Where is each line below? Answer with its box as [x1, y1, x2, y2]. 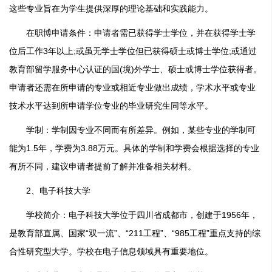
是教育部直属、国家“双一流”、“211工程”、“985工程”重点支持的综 [9, 229, 260, 237]
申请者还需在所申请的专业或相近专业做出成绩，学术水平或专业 [9, 83, 256, 92]
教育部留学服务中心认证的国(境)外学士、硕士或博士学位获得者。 [9, 65, 262, 73]
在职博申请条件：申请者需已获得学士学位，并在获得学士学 [9, 29, 256, 37]
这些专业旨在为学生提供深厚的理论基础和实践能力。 [9, 4, 213, 13]
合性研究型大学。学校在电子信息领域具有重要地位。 [9, 247, 213, 256]
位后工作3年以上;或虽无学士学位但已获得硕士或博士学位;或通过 [9, 47, 257, 55]
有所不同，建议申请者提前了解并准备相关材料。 [9, 162, 196, 171]
